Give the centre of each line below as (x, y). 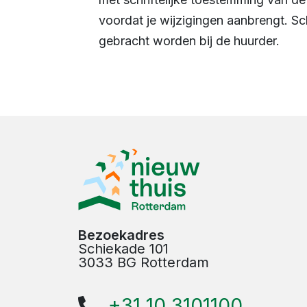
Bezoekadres (121, 235)
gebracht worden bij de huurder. (189, 41)
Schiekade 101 (123, 248)
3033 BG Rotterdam (144, 262)
